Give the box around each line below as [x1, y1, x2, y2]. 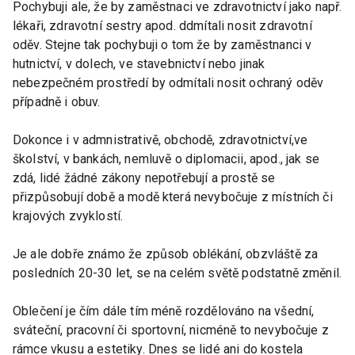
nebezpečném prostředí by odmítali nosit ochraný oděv [13, 74, 324, 90]
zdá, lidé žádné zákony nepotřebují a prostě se [13, 170, 276, 185]
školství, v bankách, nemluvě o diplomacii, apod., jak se [13, 151, 319, 166]
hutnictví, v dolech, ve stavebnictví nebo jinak [13, 55, 265, 71]
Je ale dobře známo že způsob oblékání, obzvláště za [13, 246, 319, 261]
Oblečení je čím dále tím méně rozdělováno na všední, [13, 303, 315, 319]
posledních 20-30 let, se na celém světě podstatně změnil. [13, 265, 342, 281]
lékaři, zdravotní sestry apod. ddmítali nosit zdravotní [13, 17, 312, 33]
